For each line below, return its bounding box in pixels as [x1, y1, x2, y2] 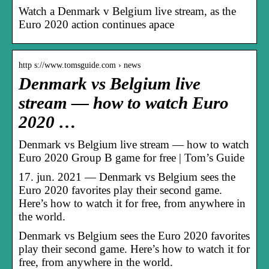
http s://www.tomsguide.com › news [19, 60, 141, 70]
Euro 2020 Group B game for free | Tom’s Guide [19, 151, 244, 164]
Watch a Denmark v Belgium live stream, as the [19, 4, 236, 17]
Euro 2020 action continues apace [19, 17, 174, 31]
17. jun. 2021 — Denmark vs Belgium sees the [19, 170, 235, 183]
